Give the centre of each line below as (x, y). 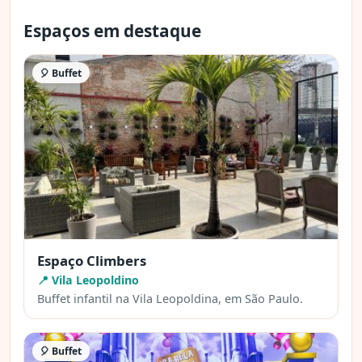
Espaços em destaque (112, 30)
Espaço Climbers (92, 260)
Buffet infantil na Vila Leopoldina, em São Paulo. (170, 298)
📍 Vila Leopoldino (88, 280)
